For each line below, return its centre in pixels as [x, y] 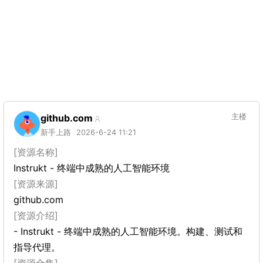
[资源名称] [36, 152]
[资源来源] [36, 184]
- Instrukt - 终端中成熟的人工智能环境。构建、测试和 [128, 231]
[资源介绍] [36, 215]
